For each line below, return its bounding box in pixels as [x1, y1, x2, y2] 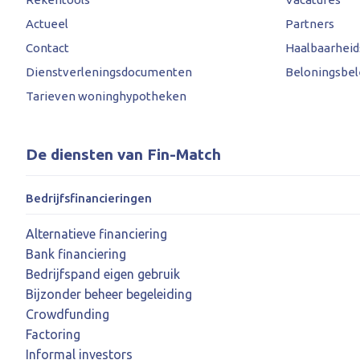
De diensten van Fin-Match [26, 145, 221, 163]
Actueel [26, 16, 68, 31]
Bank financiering [26, 246, 126, 261]
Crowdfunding [26, 306, 109, 321]
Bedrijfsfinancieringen [26, 190, 152, 205]
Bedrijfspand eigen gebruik [26, 266, 180, 281]
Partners [285, 16, 334, 31]
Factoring [26, 326, 80, 342]
